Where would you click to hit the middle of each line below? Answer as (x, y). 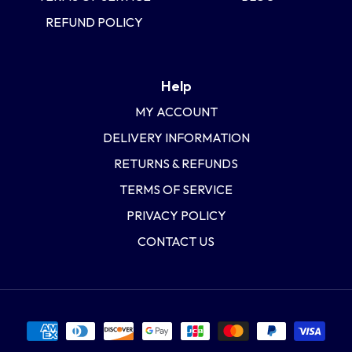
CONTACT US (176, 242)
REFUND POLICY (94, 22)
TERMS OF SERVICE (176, 190)
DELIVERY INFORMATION (176, 138)
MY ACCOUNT (176, 112)
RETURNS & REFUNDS (176, 164)
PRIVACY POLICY (176, 216)
